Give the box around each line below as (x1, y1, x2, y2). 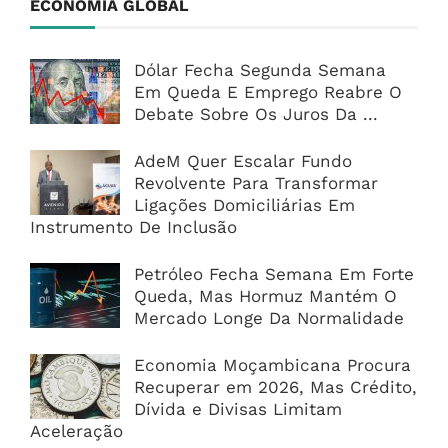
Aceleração (30, 421, 123, 442)
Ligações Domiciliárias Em (134, 195, 355, 216)
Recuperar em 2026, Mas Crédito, (134, 377, 417, 398)
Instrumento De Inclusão (30, 217, 237, 238)
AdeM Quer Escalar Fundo (134, 151, 352, 172)
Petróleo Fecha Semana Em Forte (134, 264, 414, 285)
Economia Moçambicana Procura (134, 355, 411, 376)
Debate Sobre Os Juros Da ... (134, 104, 378, 125)
